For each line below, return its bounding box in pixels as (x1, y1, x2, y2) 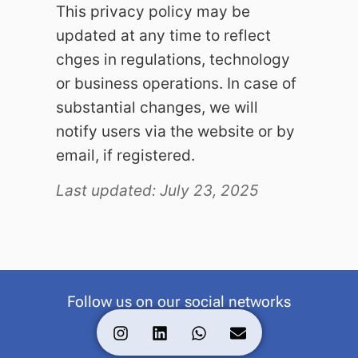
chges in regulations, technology (56, 50, 290, 69)
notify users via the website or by (56, 121, 295, 141)
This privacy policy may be (56, 2, 250, 21)
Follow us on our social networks (67, 292, 291, 312)
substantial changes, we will (56, 97, 258, 117)
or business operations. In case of (56, 74, 296, 93)
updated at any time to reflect (56, 26, 271, 45)
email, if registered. (56, 145, 195, 165)
